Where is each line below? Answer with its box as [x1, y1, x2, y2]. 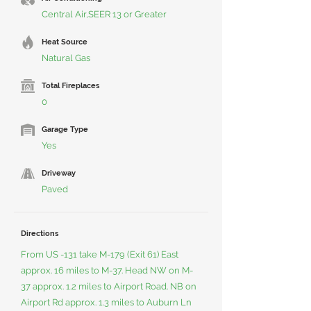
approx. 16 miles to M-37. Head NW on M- [21, 265, 193, 276]
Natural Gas [42, 53, 90, 63]
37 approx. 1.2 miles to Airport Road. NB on [21, 281, 196, 292]
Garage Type [42, 125, 88, 134]
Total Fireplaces [42, 81, 99, 90]
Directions [21, 229, 58, 238]
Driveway [42, 169, 76, 178]
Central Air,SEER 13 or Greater [42, 9, 167, 19]
